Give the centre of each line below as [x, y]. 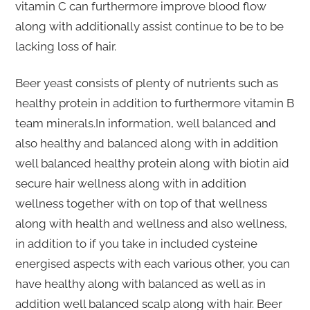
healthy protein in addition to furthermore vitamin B [154, 103]
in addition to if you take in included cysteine [136, 244]
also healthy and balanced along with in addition [146, 144]
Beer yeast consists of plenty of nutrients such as [146, 83]
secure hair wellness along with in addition [130, 184]
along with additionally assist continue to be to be [149, 27]
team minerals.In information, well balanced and [145, 124]
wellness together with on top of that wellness [141, 204]
